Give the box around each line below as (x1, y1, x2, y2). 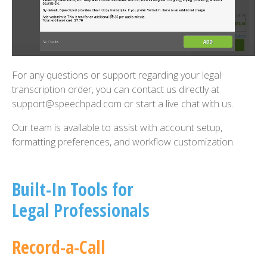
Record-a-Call (12, 235, 105, 260)
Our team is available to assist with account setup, (12, 121, 222, 135)
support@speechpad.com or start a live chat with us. (12, 97, 234, 111)
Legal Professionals (12, 198, 150, 223)
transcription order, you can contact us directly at (12, 83, 219, 97)
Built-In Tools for (12, 177, 133, 202)
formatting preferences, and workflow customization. (12, 135, 235, 149)
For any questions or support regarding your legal (12, 69, 221, 82)
